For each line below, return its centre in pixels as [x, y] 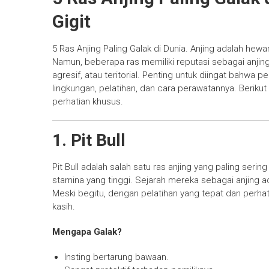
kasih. [64, 207]
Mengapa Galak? [87, 232]
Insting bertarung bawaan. [116, 257]
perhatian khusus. [88, 102]
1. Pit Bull [89, 141]
